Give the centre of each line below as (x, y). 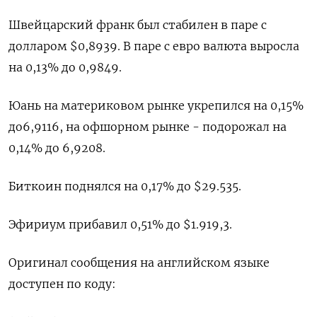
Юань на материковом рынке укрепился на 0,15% (156, 105)
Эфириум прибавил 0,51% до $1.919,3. (120, 224)
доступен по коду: (62, 284)
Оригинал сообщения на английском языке (139, 263)
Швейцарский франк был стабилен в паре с (138, 25)
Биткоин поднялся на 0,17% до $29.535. (125, 186)
